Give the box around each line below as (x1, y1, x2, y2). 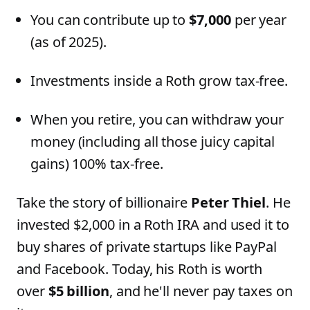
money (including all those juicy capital (30, 132, 275, 151)
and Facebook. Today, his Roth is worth (17, 259, 263, 278)
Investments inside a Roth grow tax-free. (30, 71, 289, 90)
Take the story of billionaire (17, 193, 191, 212)
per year (230, 10, 287, 29)
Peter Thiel (190, 193, 266, 212)
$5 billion (48, 282, 109, 300)
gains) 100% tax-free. (30, 154, 163, 173)
